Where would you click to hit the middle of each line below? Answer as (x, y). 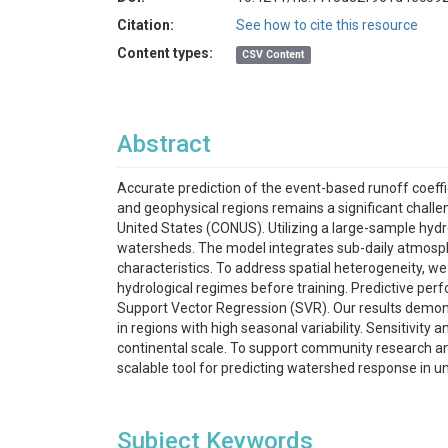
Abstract (164, 144)
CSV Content (273, 54)
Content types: (165, 53)
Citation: (145, 25)
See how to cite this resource (327, 25)
